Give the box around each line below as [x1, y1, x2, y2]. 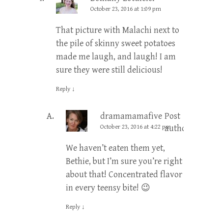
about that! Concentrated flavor [66, 169, 182, 180]
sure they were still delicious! [56, 65, 163, 76]
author [165, 123, 190, 134]
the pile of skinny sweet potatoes [56, 38, 175, 49]
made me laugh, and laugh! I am [56, 52, 176, 62]
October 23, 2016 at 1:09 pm [90, 5, 161, 13]
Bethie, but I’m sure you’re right [66, 156, 182, 167]
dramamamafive [100, 111, 162, 122]
